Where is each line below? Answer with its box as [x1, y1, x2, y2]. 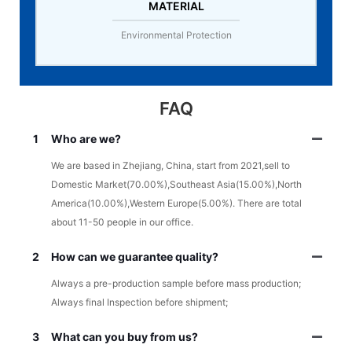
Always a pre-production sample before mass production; [51, 277, 301, 290]
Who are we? [51, 132, 121, 146]
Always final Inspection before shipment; [51, 296, 228, 309]
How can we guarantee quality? [51, 250, 218, 264]
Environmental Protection [120, 29, 232, 42]
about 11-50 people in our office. [51, 216, 193, 229]
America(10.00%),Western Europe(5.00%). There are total [51, 197, 302, 210]
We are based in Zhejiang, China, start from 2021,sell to [51, 159, 290, 172]
